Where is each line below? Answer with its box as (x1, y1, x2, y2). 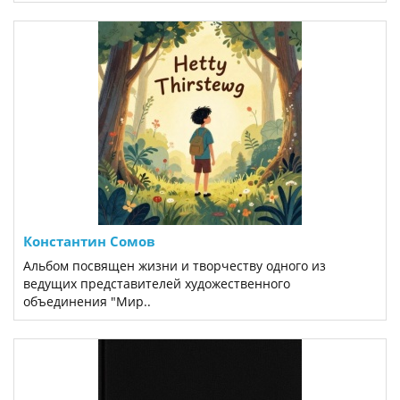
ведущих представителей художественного (23, 275, 290, 292)
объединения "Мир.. (23, 293, 151, 310)
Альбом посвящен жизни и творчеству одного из (23, 257, 326, 274)
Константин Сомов (23, 232, 155, 250)
